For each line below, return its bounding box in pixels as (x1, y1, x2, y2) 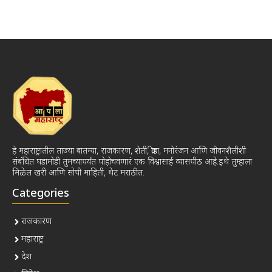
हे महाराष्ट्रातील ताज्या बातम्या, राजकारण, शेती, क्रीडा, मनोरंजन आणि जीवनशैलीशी (12, 145, 246, 157)
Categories (12, 186, 69, 201)
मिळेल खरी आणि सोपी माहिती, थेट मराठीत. (12, 167, 144, 179)
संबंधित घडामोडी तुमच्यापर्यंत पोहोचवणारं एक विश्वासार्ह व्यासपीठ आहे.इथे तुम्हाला (12, 156, 252, 168)
